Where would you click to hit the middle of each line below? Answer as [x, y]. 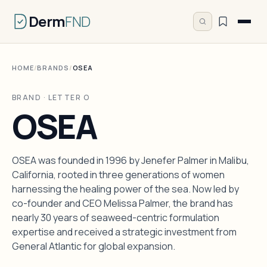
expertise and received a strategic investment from [124, 232]
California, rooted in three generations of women [118, 175]
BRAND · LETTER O [51, 97]
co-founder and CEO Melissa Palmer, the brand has [122, 203]
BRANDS [53, 68]
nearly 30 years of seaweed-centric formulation [116, 218]
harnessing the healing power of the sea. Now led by [125, 189]
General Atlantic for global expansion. [94, 246]
